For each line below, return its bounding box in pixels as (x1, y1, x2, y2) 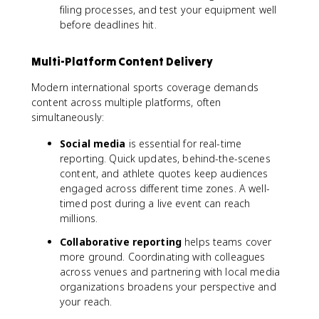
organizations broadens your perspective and (60, 280, 276, 293)
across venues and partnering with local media (60, 265, 280, 278)
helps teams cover (182, 235, 272, 249)
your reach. (60, 295, 113, 308)
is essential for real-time (125, 137, 242, 150)
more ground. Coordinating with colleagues (60, 250, 266, 263)
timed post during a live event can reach (60, 197, 251, 210)
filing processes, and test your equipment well (60, 3, 277, 16)
